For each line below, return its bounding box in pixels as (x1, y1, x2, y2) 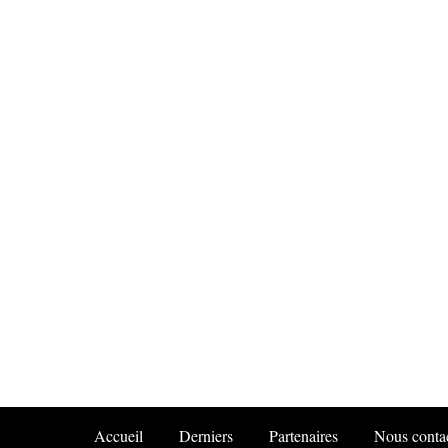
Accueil (93, 425, 143, 446)
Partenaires (268, 425, 338, 446)
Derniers (178, 425, 233, 446)
